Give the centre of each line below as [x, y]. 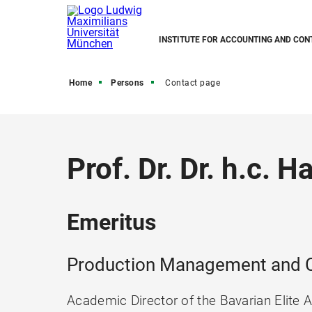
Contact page [193, 83]
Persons [127, 83]
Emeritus [111, 222]
